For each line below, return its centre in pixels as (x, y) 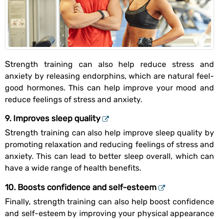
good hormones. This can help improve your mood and (109, 88)
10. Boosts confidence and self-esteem (81, 187)
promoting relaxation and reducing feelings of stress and (109, 145)
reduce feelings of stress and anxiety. (74, 99)
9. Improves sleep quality (53, 119)
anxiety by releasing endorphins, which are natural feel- (109, 76)
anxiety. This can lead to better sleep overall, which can (109, 156)
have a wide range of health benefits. (73, 168)
